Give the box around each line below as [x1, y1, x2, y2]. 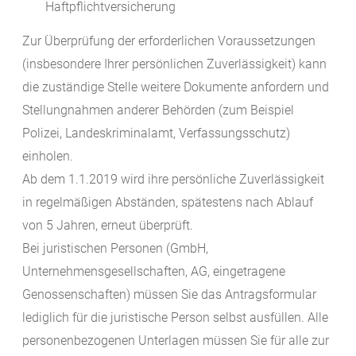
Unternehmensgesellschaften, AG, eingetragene [22, 264, 285, 280]
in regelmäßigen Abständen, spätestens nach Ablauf [22, 195, 313, 211]
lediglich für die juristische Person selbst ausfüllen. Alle [22, 310, 328, 326]
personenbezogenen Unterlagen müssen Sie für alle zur [22, 333, 329, 349]
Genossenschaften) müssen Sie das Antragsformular [22, 287, 316, 303]
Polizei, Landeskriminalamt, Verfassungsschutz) [22, 126, 290, 141]
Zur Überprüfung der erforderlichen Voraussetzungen [22, 33, 315, 49]
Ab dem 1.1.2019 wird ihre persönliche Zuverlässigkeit [22, 172, 324, 188]
